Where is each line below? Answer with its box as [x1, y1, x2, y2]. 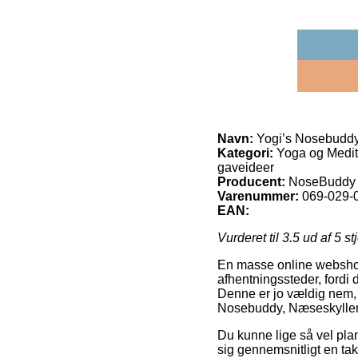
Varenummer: [217, 189, 299, 203]
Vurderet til [217, 230, 282, 245]
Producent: [217, 174, 285, 189]
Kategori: [217, 145, 273, 160]
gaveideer [217, 160, 274, 174]
